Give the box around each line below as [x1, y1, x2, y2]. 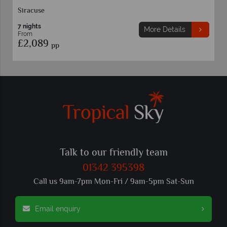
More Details [143, 25, 185, 33]
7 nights [18, 22, 41, 30]
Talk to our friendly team [59, 145, 168, 161]
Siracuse [18, 5, 45, 17]
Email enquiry [35, 204, 81, 213]
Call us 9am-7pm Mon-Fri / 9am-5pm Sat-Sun [33, 175, 194, 188]
